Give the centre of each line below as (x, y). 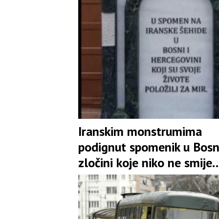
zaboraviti (105, 178)
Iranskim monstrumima (140, 131)
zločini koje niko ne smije (145, 162)
